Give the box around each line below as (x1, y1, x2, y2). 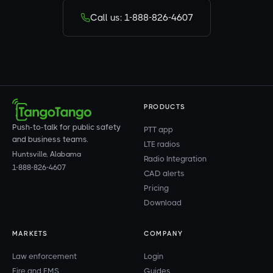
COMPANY (144, 230, 183, 238)
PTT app (144, 125, 173, 134)
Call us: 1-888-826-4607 (90, 12, 193, 23)
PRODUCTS (144, 103, 186, 111)
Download (144, 198, 182, 207)
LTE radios (144, 140, 180, 149)
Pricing (144, 183, 169, 193)
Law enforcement (12, 252, 77, 261)
